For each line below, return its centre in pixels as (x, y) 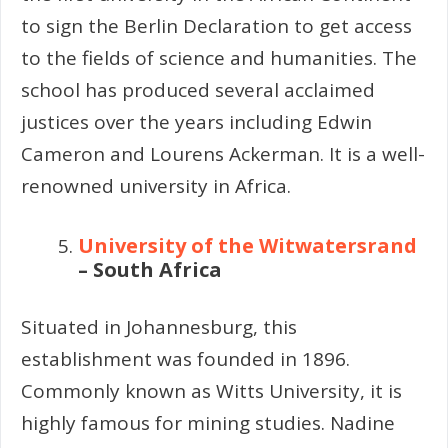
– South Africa (150, 270)
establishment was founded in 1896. (185, 358)
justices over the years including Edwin (196, 121)
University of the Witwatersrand (247, 246)
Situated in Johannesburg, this (159, 326)
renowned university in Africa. (156, 185)
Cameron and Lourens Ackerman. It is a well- (223, 153)
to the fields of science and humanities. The (219, 57)
